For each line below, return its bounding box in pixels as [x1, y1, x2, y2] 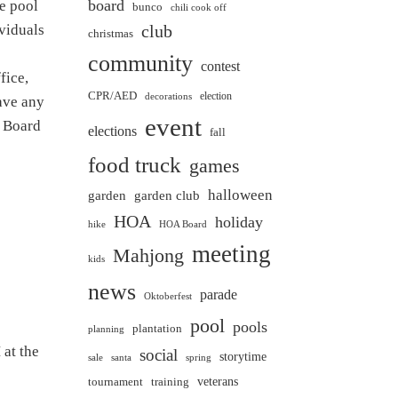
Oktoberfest [143, 291, 192, 301]
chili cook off [170, 2, 227, 12]
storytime [219, 348, 267, 363]
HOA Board [158, 219, 207, 229]
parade [199, 286, 237, 302]
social [139, 345, 178, 364]
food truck [87, 152, 181, 177]
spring [185, 352, 211, 362]
